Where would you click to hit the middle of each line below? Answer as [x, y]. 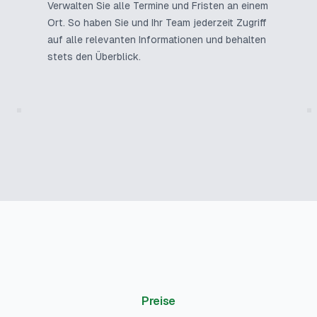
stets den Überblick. [94, 57]
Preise [158, 301]
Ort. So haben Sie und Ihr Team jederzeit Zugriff [157, 23]
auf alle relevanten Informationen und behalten [156, 40]
